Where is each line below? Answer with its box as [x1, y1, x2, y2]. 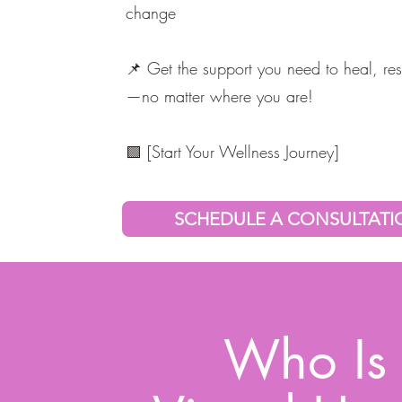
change [125, 2, 176, 23]
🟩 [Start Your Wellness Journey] [125, 141, 338, 162]
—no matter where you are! [125, 85, 313, 107]
